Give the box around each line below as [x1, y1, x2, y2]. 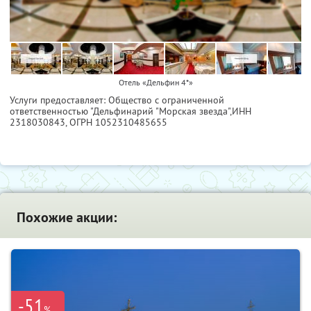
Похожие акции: [17, 208, 117, 226]
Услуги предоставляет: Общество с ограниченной [10, 93, 224, 106]
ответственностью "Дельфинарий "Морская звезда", [10, 104, 232, 117]
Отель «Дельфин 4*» [118, 76, 193, 87]
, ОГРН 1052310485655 [65, 115, 167, 128]
